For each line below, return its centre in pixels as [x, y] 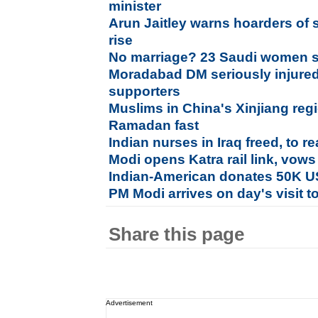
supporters [145, 91]
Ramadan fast [154, 125]
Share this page [177, 234]
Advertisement [130, 303]
